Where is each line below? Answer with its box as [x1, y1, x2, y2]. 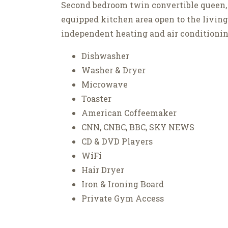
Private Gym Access [81, 193, 164, 204]
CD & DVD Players [81, 136, 153, 147]
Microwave [81, 79, 128, 90]
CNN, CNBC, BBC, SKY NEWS [81, 122, 194, 133]
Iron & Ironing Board [81, 179, 164, 190]
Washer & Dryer [81, 65, 146, 76]
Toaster [81, 93, 111, 104]
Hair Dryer [81, 164, 124, 176]
